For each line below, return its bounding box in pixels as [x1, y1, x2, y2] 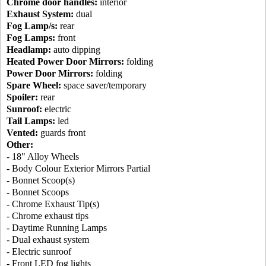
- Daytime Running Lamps [7, 223, 107, 233]
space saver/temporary [61, 80, 147, 91]
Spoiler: [7, 92, 38, 103]
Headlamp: [7, 45, 51, 55]
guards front [38, 128, 85, 138]
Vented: [7, 128, 38, 138]
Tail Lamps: [7, 116, 55, 126]
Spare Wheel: [7, 80, 61, 91]
